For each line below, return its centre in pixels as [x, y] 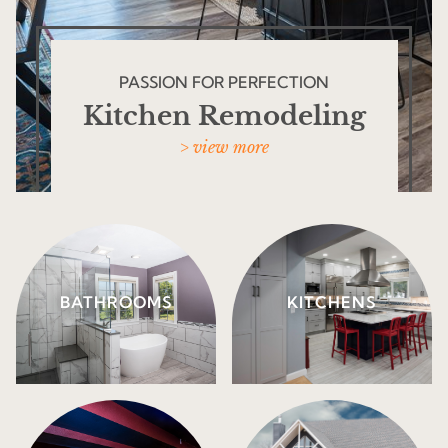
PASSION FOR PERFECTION [224, 84]
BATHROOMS [116, 304]
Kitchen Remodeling [224, 116]
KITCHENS [332, 304]
